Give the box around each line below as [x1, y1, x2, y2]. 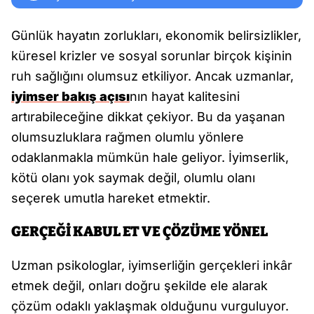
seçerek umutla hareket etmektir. [11, 191, 210, 205]
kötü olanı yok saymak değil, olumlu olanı [11, 170, 255, 185]
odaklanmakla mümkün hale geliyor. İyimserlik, [11, 150, 289, 165]
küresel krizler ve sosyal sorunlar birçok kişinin [11, 48, 292, 63]
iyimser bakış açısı [11, 89, 130, 104]
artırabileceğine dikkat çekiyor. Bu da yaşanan [11, 109, 285, 124]
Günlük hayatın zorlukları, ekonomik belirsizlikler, [11, 28, 301, 43]
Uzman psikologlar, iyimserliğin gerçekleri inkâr [11, 258, 292, 273]
